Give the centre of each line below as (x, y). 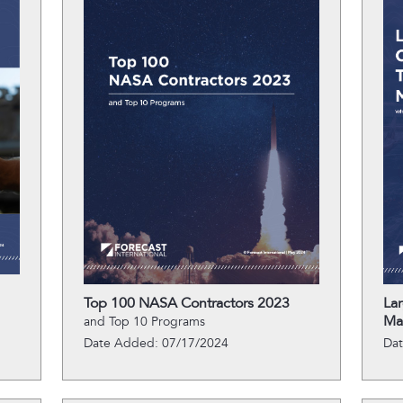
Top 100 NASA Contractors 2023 (186, 303)
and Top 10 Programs (144, 322)
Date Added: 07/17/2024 (156, 343)
